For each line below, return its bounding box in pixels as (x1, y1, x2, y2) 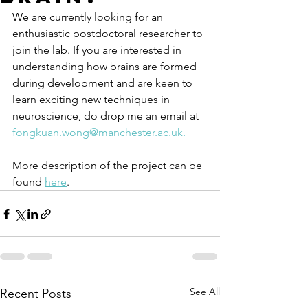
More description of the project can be (12, 159, 205, 172)
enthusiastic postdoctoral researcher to (12, 27, 206, 40)
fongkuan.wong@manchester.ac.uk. (12, 126, 186, 139)
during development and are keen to (12, 76, 195, 89)
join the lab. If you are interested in (12, 43, 184, 56)
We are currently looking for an (12, 10, 166, 23)
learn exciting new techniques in (12, 93, 173, 106)
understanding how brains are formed (12, 60, 199, 73)
